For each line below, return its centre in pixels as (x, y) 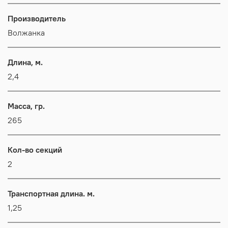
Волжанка (26, 32)
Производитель (37, 18)
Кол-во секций (35, 149)
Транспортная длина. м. (51, 193)
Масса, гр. (26, 106)
